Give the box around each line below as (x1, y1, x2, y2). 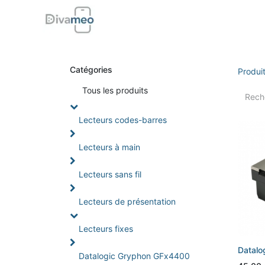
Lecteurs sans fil (79, 169, 141, 179)
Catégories (70, 64, 112, 75)
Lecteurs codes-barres (79, 115, 167, 125)
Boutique (156, 14, 196, 25)
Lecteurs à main (79, 142, 140, 152)
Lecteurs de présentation (79, 196, 176, 206)
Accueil (114, 14, 147, 25)
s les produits (96, 85, 148, 95)
